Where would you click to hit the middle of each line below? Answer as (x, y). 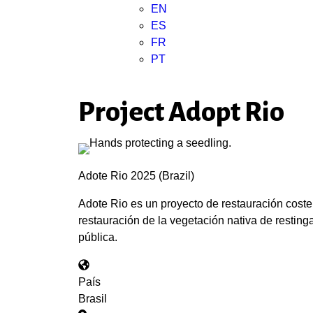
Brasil (93, 299)
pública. (98, 237)
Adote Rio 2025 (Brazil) (136, 176)
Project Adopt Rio (181, 112)
